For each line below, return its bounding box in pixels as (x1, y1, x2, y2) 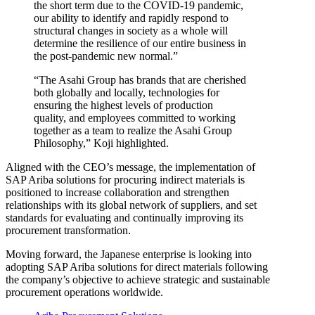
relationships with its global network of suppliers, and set (6, 198, 257, 211)
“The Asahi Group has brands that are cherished (34, 73, 246, 86)
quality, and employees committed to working (34, 111, 236, 124)
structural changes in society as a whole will (34, 24, 228, 37)
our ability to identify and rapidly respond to (34, 11, 229, 24)
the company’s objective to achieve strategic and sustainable (6, 273, 270, 285)
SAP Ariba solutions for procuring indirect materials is (6, 173, 245, 186)
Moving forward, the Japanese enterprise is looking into (6, 247, 252, 260)
